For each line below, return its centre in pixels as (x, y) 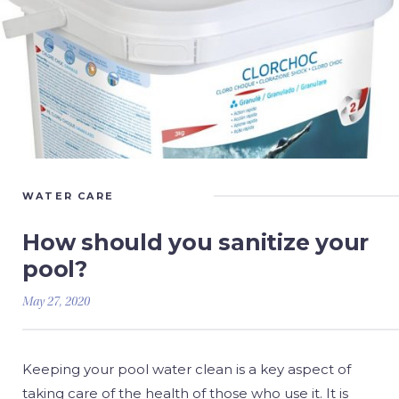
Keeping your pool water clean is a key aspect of (187, 369)
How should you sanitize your (195, 242)
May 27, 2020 (56, 303)
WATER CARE (68, 196)
